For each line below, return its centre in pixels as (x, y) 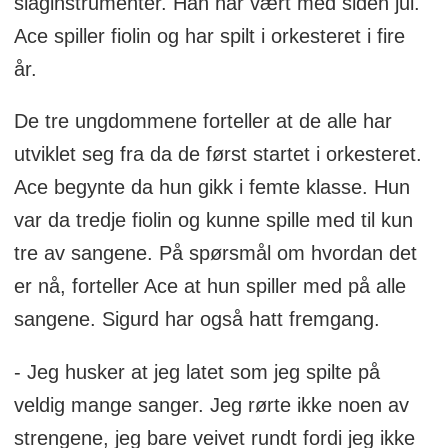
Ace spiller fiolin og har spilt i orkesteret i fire (209, 35)
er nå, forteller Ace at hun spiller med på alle (209, 286)
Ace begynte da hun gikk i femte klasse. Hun (211, 187)
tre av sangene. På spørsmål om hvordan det (215, 253)
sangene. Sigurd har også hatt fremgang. (199, 319)
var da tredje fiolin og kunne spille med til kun (213, 220)
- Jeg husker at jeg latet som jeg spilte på (196, 372)
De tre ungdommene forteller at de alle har (202, 121)
